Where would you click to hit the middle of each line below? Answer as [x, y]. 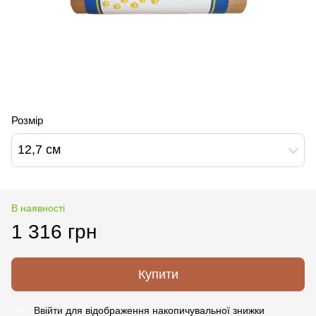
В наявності [38, 208]
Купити [158, 274]
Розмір [27, 120]
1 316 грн [54, 231]
